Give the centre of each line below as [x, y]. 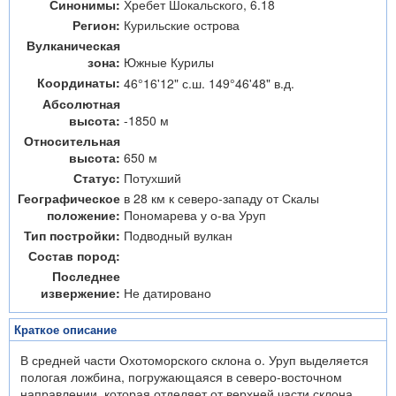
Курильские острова [182, 25]
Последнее [86, 276]
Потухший [152, 178]
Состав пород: [74, 255]
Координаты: [79, 82]
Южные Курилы [169, 62]
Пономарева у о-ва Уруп [195, 215]
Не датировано [168, 293]
